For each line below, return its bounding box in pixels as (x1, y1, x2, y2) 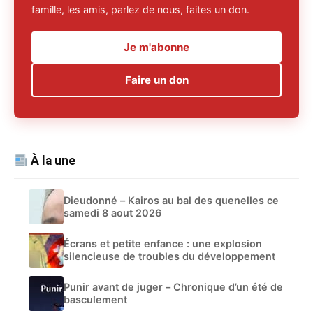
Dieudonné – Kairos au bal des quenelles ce (64, 194, 279, 206)
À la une (28, 153, 76, 168)
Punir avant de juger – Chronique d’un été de (64, 280, 283, 293)
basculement (64, 293, 127, 305)
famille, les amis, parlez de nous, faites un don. (31, 3, 249, 15)
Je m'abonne (124, 40, 189, 54)
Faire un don (124, 73, 189, 87)
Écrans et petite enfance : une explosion (64, 237, 262, 249)
